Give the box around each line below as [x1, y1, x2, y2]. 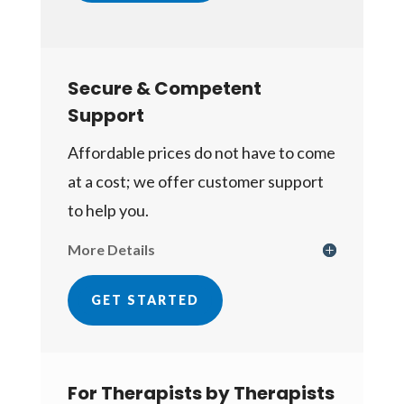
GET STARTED [90, 292, 199, 308]
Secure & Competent [67, 76, 262, 102]
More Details [67, 241, 155, 259]
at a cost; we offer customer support [67, 171, 324, 192]
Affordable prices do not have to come [67, 142, 335, 163]
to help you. [67, 200, 149, 221]
